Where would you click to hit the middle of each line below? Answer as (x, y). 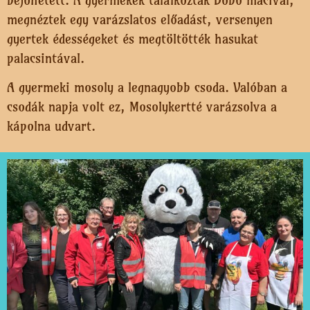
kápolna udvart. (53, 126)
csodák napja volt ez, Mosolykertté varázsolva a (142, 107)
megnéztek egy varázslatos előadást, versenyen (140, 19)
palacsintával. (48, 58)
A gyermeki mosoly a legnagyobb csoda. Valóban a (147, 88)
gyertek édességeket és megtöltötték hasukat (133, 38)
